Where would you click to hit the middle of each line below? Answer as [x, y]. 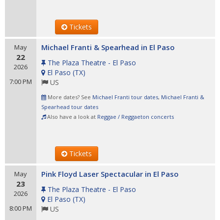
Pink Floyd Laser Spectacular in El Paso [110, 174]
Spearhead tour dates [70, 107]
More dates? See [69, 97]
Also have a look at [71, 117]
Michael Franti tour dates [125, 97]
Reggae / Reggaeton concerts [136, 117]
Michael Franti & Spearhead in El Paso [108, 47]
